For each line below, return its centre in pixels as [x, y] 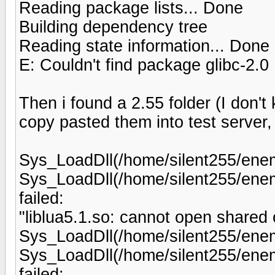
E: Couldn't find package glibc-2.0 [144, 65]
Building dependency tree [113, 27]
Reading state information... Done [144, 46]
